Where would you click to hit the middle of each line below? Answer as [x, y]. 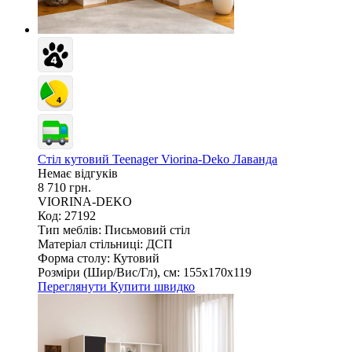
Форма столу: [74, 258]
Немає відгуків [78, 173]
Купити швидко [152, 286]
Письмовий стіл [147, 229]
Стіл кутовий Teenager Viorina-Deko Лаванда [158, 159]
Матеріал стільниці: [90, 244]
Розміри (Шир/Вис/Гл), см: [109, 272]
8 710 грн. [64, 187]
